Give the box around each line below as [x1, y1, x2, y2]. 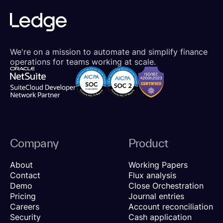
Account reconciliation [128, 202, 213, 212]
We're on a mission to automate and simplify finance [10, 46, 208, 57]
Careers [10, 202, 39, 212]
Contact [10, 170, 40, 181]
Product [128, 136, 168, 150]
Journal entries [128, 191, 184, 202]
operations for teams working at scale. [10, 56, 156, 67]
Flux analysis [128, 170, 176, 181]
